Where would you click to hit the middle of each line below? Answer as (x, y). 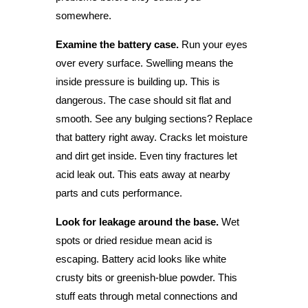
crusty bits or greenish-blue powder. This (146, 277)
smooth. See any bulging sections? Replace (154, 118)
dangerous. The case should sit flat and (143, 100)
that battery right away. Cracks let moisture (151, 137)
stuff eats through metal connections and (146, 296)
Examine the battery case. (117, 44)
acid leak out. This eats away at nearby (143, 174)
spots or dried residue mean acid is (134, 240)
